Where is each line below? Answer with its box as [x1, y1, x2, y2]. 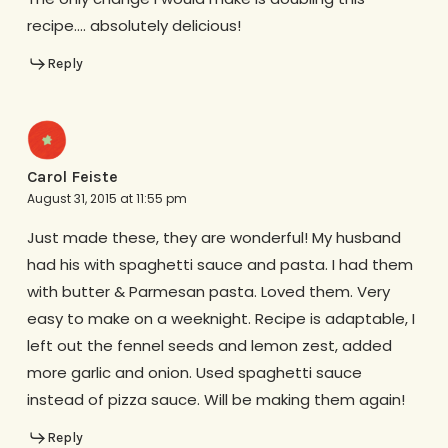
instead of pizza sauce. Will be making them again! [26, 388, 405, 410]
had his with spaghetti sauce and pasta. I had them [26, 253, 413, 275]
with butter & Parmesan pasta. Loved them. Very [26, 280, 390, 302]
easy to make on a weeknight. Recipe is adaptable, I [26, 307, 415, 329]
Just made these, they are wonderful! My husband [26, 226, 401, 248]
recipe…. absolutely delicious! [26, 15, 241, 37]
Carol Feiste [26, 166, 118, 186]
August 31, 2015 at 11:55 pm [26, 189, 187, 207]
